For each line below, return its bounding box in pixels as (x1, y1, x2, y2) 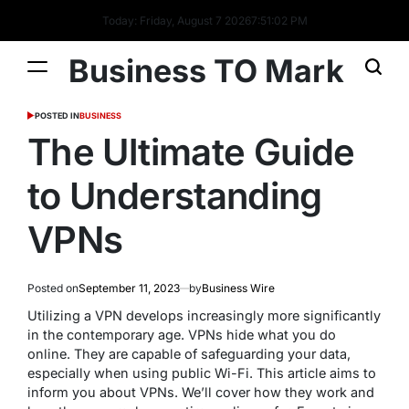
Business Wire (202, 281, 275, 295)
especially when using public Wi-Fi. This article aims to (27, 365, 376, 381)
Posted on (27, 281, 79, 295)
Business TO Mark (68, 51, 344, 89)
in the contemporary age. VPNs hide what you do (27, 327, 336, 342)
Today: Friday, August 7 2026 (101, 13, 251, 27)
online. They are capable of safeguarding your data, (27, 346, 351, 362)
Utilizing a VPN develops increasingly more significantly (27, 308, 381, 323)
